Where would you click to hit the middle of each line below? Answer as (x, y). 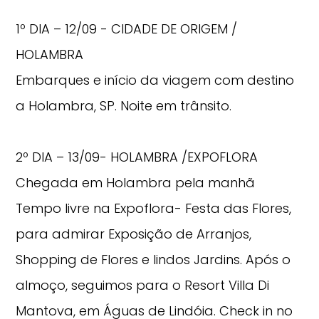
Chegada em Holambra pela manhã (136, 183)
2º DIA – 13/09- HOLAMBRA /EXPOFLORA (137, 157)
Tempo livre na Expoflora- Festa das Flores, (154, 209)
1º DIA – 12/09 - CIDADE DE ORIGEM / (127, 29)
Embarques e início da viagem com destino (155, 80)
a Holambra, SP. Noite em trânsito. (124, 106)
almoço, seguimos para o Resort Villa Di (143, 286)
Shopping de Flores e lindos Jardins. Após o (153, 260)
